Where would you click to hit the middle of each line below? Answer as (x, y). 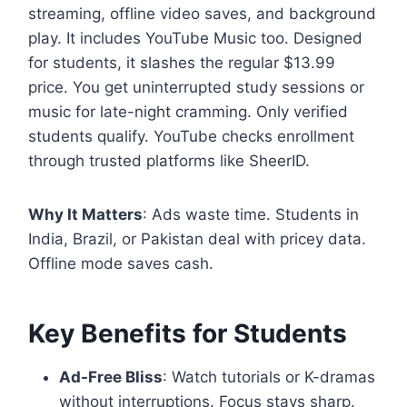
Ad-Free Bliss (111, 377)
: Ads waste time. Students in (251, 214)
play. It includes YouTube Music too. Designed (196, 38)
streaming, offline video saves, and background (203, 13)
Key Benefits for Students (188, 333)
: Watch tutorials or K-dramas (269, 377)
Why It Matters (86, 214)
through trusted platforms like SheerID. (169, 160)
